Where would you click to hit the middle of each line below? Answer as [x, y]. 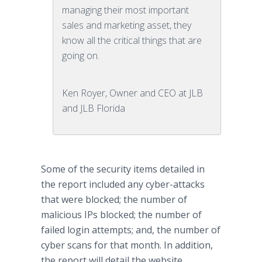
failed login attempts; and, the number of [131, 230]
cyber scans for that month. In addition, [127, 245]
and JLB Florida [94, 108]
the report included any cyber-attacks [123, 184]
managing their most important [125, 10]
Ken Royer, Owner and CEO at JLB [132, 93]
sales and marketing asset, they [127, 25]
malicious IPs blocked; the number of [121, 215]
